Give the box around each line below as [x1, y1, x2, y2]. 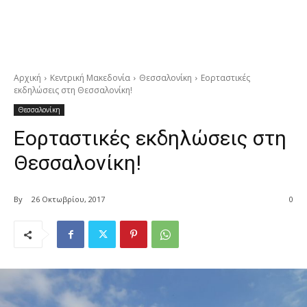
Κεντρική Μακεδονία [50, 72, 130, 84]
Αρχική [14, 72, 41, 84]
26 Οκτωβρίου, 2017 [32, 194, 105, 205]
